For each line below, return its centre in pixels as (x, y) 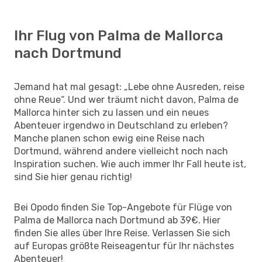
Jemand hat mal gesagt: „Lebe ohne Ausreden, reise (129, 87)
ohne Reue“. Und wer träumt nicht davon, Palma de (126, 99)
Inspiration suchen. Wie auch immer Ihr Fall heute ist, (130, 164)
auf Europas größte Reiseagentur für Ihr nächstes (124, 246)
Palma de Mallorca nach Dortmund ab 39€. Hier (117, 220)
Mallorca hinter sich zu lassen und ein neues (111, 112)
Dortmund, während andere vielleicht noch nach (121, 151)
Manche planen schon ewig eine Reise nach (109, 138)
